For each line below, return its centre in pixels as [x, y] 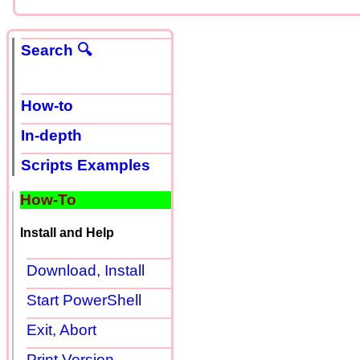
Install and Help [67, 233]
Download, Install [86, 270]
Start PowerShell [84, 300]
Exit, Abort [61, 329]
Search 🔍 [57, 51]
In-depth [51, 136]
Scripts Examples [86, 166]
